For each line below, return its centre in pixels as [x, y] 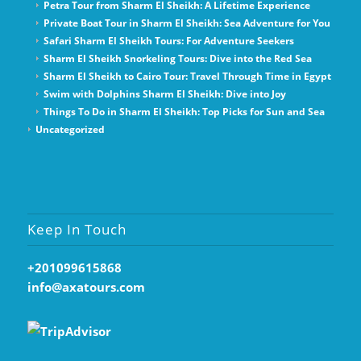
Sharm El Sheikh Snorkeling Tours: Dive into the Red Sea [177, 59]
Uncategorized [70, 130]
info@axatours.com [86, 287]
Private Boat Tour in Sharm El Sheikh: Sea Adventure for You [187, 23]
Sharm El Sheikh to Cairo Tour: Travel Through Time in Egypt [187, 77]
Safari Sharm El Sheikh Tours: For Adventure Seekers [168, 41]
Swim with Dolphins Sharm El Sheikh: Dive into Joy [164, 94]
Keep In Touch [77, 230]
